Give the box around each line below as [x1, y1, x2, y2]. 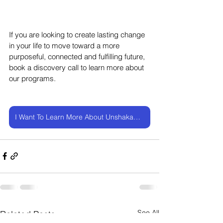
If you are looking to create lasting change [9, 29, 147, 39]
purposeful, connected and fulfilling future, [9, 51, 147, 61]
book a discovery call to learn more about [9, 62, 146, 72]
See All [137, 208, 159, 217]
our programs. [9, 73, 56, 83]
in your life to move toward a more [9, 40, 121, 50]
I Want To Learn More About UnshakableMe [133, 112, 140, 121]
